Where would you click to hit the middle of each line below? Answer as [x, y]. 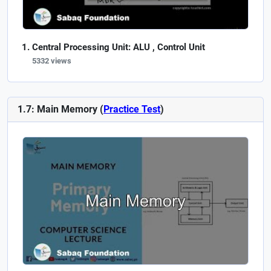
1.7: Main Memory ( [60, 109]
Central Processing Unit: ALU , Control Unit [119, 47]
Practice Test [132, 109]
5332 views [52, 61]
